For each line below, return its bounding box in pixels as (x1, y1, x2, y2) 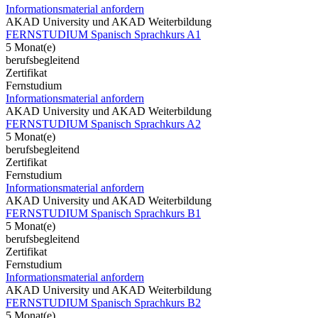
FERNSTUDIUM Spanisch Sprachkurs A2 (6, 117, 201, 130)
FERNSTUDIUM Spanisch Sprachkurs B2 (6, 296, 201, 309)
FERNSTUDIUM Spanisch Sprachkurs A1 (6, 28, 201, 40)
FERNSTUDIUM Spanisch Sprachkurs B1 (6, 207, 201, 219)
